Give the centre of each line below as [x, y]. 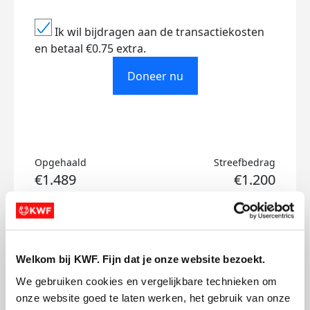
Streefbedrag [245, 162]
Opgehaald [61, 162]
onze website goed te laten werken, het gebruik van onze [153, 298]
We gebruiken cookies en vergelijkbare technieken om [147, 281]
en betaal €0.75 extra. [90, 48]
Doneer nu [155, 76]
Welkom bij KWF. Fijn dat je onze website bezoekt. [141, 259]
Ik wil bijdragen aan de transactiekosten [159, 32]
